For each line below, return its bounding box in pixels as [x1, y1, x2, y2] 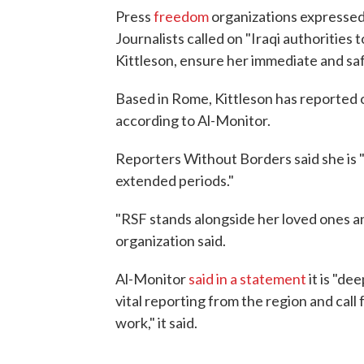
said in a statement [188, 270, 306, 288]
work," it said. [115, 314, 197, 331]
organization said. [115, 232, 226, 249]
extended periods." [115, 171, 234, 189]
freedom [154, 7, 209, 25]
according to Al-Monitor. [115, 111, 271, 129]
